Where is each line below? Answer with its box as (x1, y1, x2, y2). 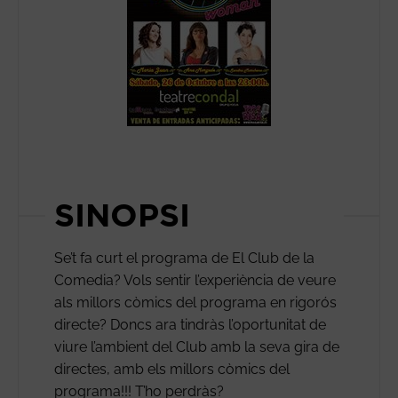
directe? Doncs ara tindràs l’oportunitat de (54, 315, 326, 333)
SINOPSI (54, 195, 190, 233)
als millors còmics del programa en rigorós (54, 293, 337, 311)
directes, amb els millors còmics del (54, 360, 290, 378)
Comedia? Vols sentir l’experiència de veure (54, 271, 336, 289)
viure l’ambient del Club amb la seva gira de (54, 338, 339, 355)
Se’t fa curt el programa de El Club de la (54, 249, 314, 267)
